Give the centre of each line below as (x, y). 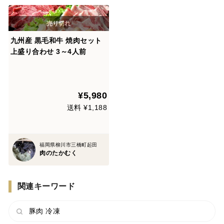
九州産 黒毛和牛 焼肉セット (56, 41)
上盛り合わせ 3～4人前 (48, 52)
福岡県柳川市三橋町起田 (68, 145)
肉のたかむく (58, 153)
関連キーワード (46, 186)
